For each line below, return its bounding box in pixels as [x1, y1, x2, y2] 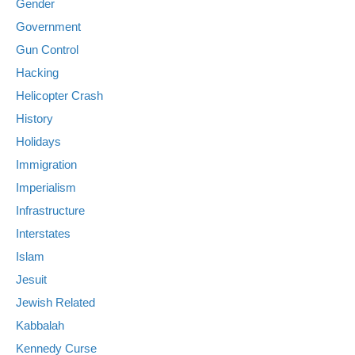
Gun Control [16, 43, 78, 57]
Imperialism [16, 181, 76, 195]
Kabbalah [16, 319, 64, 333]
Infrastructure [16, 204, 85, 218]
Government [16, 20, 81, 34]
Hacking [16, 66, 59, 80]
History [16, 112, 53, 126]
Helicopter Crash [16, 89, 103, 103]
